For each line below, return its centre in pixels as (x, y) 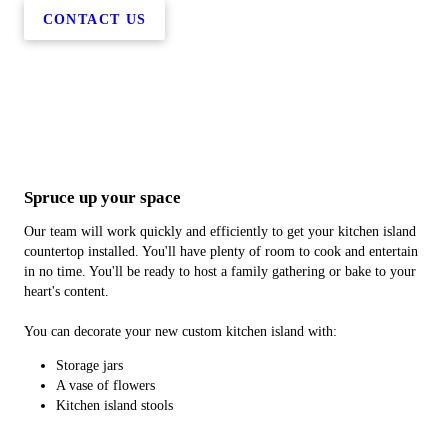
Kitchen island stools (114, 405)
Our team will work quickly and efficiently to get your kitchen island (220, 231)
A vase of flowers (105, 385)
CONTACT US (94, 19)
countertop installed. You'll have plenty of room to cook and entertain (221, 251)
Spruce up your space (102, 197)
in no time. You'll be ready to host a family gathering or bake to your (220, 271)
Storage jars (89, 365)
